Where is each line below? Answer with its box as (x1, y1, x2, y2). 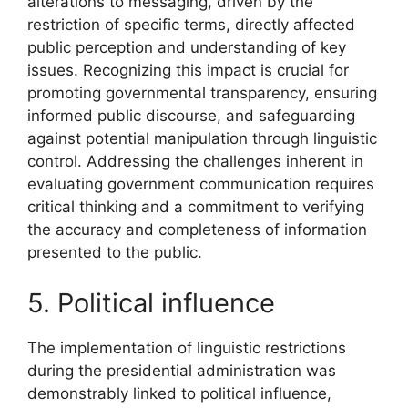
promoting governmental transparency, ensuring (27, 84, 377, 103)
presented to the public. (27, 243, 202, 262)
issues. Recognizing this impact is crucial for (27, 61, 349, 80)
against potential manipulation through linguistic (27, 129, 377, 148)
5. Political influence (27, 286, 275, 319)
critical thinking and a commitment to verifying (27, 198, 364, 217)
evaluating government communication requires (27, 175, 374, 194)
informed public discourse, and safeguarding (27, 107, 355, 126)
